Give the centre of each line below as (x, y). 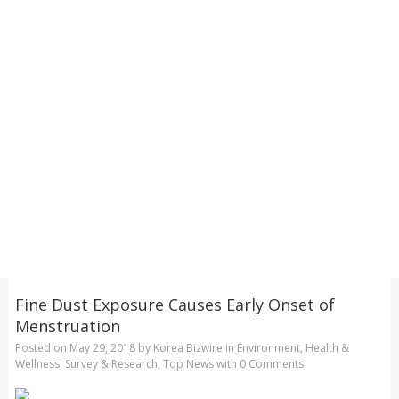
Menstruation (67, 326)
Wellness (37, 364)
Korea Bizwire (187, 348)
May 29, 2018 (102, 348)
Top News (188, 364)
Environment (268, 348)
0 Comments (271, 364)
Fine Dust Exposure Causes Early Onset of (175, 304)
